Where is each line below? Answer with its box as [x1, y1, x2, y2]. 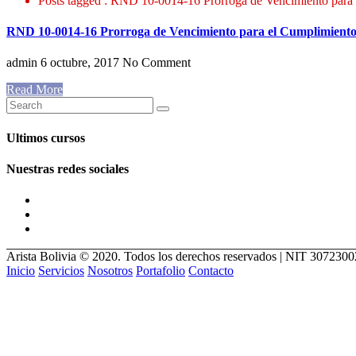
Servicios [38, 264, 84, 278]
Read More [6, 83, 63, 97]
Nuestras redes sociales [6, 161, 129, 176]
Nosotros [87, 264, 133, 278]
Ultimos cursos [6, 130, 85, 145]
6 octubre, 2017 [37, 56, 119, 70]
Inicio [6, 264, 35, 278]
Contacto [188, 264, 234, 278]
